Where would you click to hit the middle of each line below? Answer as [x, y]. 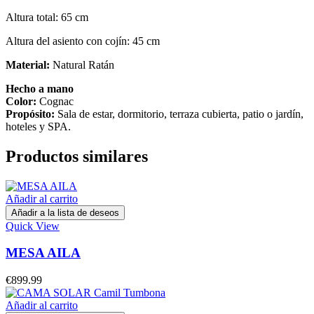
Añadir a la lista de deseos [65, 212]
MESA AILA [43, 253]
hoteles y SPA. [38, 126]
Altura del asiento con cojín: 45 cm [83, 41]
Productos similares [77, 156]
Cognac [55, 101]
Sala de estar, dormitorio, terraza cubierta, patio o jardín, [179, 114]
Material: [28, 64]
